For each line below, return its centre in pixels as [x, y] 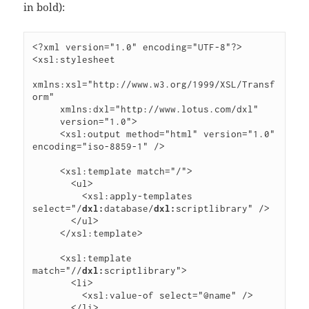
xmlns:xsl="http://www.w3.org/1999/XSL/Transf [154, 84]
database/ [129, 208]
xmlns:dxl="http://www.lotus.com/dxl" [47, 109]
